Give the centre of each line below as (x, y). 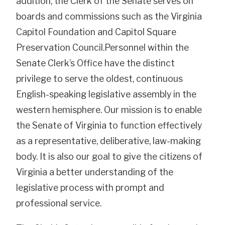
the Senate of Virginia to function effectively (109, 126)
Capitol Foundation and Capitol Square (96, 32)
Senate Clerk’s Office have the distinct (95, 63)
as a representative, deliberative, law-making (108, 141)
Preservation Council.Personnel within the (102, 48)
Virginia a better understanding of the (95, 172)
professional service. (59, 203)
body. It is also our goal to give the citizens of (109, 157)
